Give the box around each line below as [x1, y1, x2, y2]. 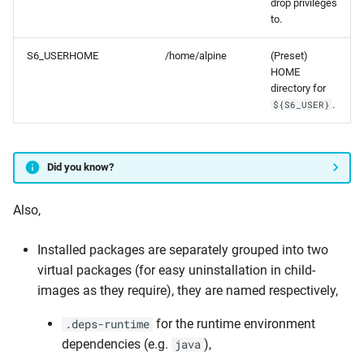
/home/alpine [165, 49, 227, 62]
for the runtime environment [153, 315, 315, 331]
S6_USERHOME [27, 49, 98, 62]
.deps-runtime [65, 316, 149, 331]
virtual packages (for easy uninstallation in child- [37, 262, 315, 278]
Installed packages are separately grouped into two [37, 241, 328, 258]
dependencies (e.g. [62, 336, 171, 352]
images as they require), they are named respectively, [37, 282, 338, 298]
